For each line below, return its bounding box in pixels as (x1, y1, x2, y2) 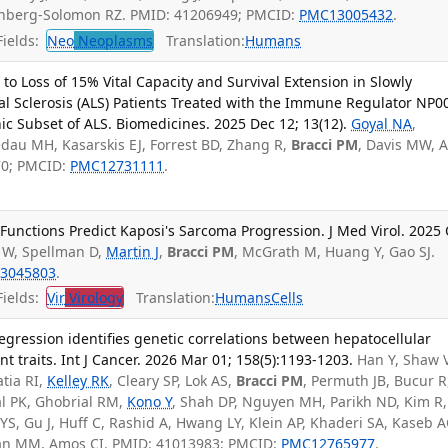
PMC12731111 (70, 156, 165, 176)
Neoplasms (74, 30, 154, 50)
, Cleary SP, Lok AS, (109, 371, 237, 391)
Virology (65, 288, 124, 308)
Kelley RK (47, 371, 110, 391)
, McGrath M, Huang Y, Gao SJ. (234, 241, 436, 261)
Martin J (106, 241, 160, 261)
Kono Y (127, 392, 173, 412)
